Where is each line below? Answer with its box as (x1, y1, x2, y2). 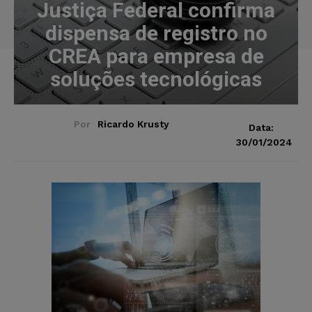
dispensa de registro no (45, 20, 267, 45)
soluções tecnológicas (50, 66, 262, 91)
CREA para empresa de (48, 43, 264, 68)
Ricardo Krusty (97, 118, 169, 130)
